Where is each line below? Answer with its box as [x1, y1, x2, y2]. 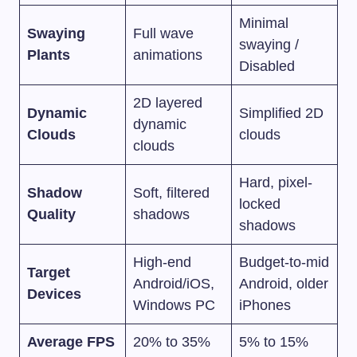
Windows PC [133, 296, 215, 313]
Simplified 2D [239, 104, 324, 121]
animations [133, 46, 202, 63]
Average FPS [27, 333, 115, 350]
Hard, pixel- [239, 174, 312, 190]
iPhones [239, 296, 291, 313]
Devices [27, 285, 81, 302]
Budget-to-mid [239, 253, 329, 270]
